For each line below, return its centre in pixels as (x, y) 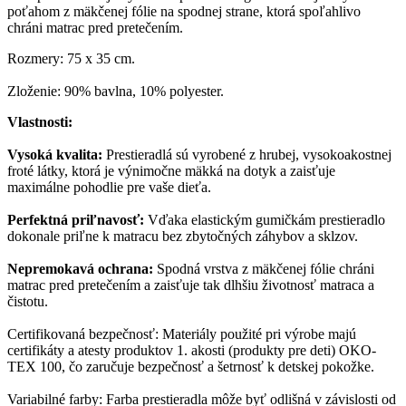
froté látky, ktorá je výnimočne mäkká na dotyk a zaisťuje (171, 171)
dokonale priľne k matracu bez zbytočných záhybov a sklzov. (183, 237)
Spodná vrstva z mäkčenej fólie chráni (264, 269)
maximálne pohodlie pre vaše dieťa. (109, 188)
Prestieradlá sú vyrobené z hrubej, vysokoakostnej (247, 155)
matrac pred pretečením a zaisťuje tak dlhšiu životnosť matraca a (191, 285)
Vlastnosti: (40, 122)
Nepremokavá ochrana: (80, 269)
